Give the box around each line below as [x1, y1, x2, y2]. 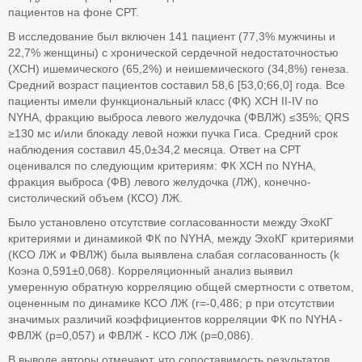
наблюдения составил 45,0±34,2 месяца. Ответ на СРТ [8, 143, 301, 156]
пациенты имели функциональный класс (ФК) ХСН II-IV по [8, 95, 318, 107]
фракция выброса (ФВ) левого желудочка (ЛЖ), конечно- [8, 175, 311, 188]
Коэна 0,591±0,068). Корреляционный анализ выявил [8, 264, 293, 277]
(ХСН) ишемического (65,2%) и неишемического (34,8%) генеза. [8, 62, 349, 75]
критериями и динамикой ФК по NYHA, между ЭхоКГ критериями [8, 232, 354, 245]
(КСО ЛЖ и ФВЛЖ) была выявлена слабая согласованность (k [8, 248, 339, 261]
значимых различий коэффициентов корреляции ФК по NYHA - [8, 313, 343, 326]
